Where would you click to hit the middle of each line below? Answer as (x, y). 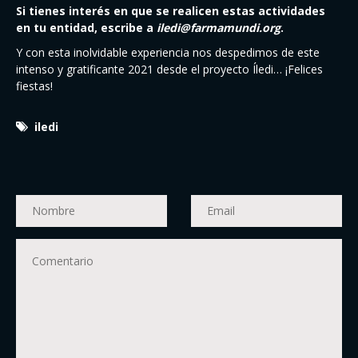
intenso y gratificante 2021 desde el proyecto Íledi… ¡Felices (169, 70)
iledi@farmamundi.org (219, 28)
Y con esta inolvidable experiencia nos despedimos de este (168, 53)
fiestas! (34, 86)
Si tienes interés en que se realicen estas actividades (171, 11)
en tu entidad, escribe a (86, 28)
